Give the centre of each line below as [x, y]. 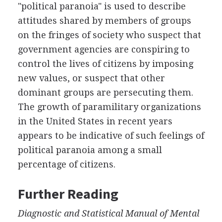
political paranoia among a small [90, 150]
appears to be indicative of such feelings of [111, 135]
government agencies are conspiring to [104, 49]
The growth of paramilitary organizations [109, 107]
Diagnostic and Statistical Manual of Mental [108, 213]
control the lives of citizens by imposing [105, 63]
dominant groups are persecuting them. [105, 92]
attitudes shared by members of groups [104, 20]
